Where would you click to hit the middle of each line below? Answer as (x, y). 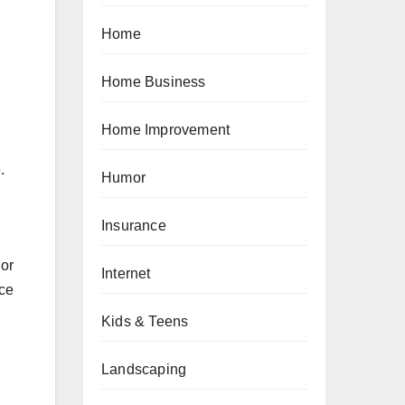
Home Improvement (166, 130)
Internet (126, 273)
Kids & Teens (145, 321)
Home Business (154, 82)
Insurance (134, 226)
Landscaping (144, 369)
